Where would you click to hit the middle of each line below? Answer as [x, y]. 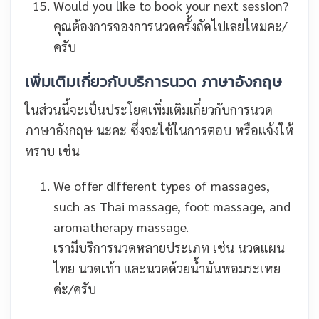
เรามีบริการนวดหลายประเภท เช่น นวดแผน [169, 247]
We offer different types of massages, [162, 185]
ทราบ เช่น [52, 151]
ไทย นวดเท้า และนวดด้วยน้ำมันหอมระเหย [167, 268]
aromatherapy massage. [121, 227]
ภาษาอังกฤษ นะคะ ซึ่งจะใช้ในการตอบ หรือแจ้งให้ [159, 130]
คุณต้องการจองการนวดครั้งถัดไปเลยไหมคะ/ [170, 26]
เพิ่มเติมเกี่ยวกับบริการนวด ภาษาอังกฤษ [153, 82]
